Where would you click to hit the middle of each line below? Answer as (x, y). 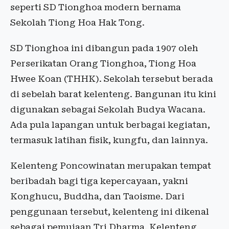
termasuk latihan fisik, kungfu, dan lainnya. (109, 140)
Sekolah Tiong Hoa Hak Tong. (77, 22)
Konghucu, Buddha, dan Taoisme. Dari (97, 196)
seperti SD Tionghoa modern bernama (96, 7)
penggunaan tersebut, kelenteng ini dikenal (110, 212)
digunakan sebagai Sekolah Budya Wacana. (108, 109)
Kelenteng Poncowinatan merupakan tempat (111, 166)
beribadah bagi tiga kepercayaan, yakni (99, 181)
